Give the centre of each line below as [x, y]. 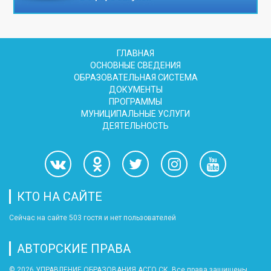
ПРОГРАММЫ [135, 102]
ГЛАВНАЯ [135, 54]
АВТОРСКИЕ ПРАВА [74, 249]
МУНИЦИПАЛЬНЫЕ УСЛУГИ [135, 114]
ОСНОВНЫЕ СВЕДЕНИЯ [135, 66]
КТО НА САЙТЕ [60, 197]
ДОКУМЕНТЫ [135, 90]
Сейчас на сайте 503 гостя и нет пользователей [93, 218]
